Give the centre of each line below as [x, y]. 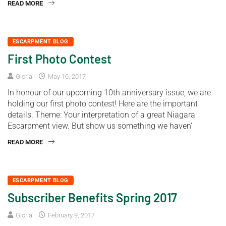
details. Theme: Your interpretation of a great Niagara [101, 115]
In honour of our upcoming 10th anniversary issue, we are [109, 93]
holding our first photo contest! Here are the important [103, 104]
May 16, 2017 [66, 77]
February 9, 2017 [71, 215]
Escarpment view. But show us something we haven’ [100, 126]
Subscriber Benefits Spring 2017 [92, 198]
